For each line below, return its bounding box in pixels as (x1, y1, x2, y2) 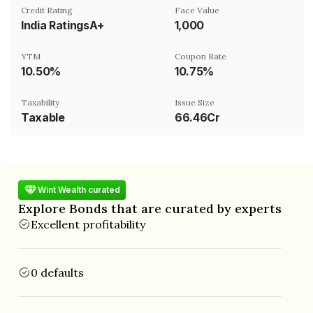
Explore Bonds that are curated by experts (18, 200, 282, 217)
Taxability (21, 96, 59, 108)
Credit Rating (21, 4, 73, 15)
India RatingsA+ (21, 17, 104, 32)
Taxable (21, 110, 65, 124)
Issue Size (175, 96, 214, 108)
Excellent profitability (31, 217, 145, 231)
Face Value (175, 4, 219, 15)
